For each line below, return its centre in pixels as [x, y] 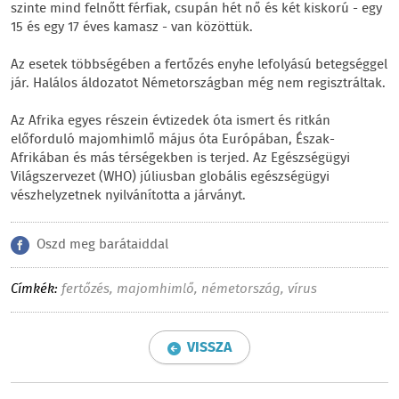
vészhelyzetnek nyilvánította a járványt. [128, 196]
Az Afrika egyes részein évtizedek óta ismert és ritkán [171, 121]
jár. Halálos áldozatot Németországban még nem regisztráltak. [198, 84]
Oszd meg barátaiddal [102, 245]
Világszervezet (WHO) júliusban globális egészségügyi [170, 177]
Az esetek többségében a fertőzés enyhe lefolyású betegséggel [199, 65]
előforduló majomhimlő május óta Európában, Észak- [173, 140]
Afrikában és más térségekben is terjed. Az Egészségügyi [180, 159]
